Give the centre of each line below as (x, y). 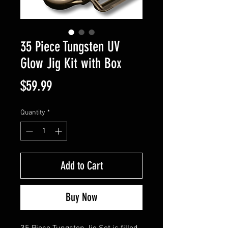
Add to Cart (81, 166)
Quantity (33, 113)
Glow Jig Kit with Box (71, 63)
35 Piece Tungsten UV (70, 47)
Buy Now (81, 197)
